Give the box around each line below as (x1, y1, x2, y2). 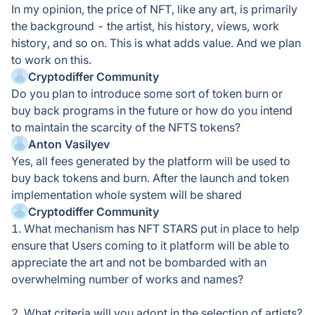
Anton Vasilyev (28, 137, 110, 151)
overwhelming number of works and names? (11, 272, 243, 286)
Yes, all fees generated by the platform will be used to (11, 154, 290, 168)
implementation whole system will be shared (11, 188, 242, 202)
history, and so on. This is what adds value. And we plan (11, 36, 301, 50)
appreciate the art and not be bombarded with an (11, 255, 266, 269)
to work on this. (11, 53, 91, 67)
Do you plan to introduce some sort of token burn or (11, 86, 283, 101)
